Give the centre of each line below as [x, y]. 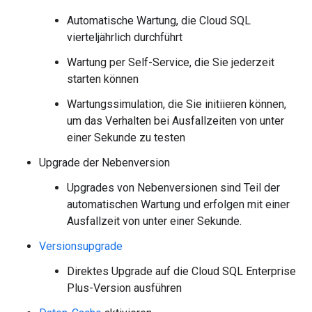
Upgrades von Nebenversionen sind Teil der [173, 188]
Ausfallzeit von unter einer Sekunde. [154, 221]
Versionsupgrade [81, 246]
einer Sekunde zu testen [126, 138]
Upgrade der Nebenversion [104, 163]
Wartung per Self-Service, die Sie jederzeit [171, 62]
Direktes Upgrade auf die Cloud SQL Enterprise [181, 271]
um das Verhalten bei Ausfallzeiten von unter [175, 121]
